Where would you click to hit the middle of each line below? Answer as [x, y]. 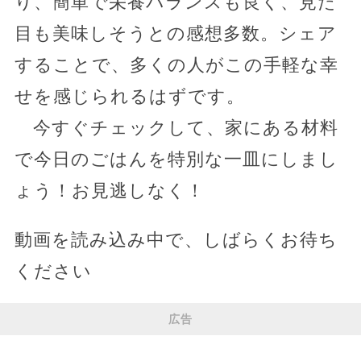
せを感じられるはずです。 [129, 97]
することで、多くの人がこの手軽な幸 [176, 65]
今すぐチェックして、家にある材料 [176, 128]
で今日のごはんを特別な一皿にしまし [176, 160]
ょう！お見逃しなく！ [109, 191]
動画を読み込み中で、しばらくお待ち [176, 240]
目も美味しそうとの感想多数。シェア [175, 34]
